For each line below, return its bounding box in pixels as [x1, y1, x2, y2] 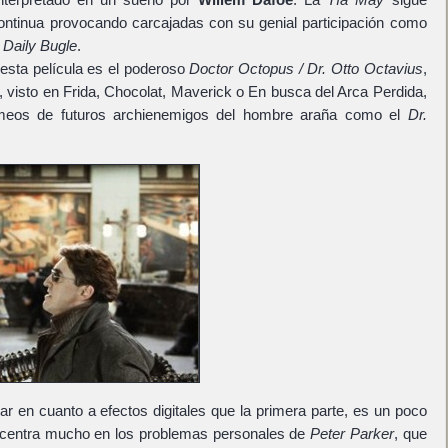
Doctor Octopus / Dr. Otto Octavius [189, 60, 423, 77]
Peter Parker [310, 424, 394, 442]
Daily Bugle [2, 37, 77, 54]
